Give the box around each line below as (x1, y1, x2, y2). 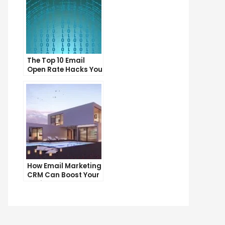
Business (27, 179, 59, 189)
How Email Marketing (27, 161, 101, 171)
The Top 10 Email (27, 55, 85, 65)
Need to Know (27, 73, 75, 83)
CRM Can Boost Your (27, 170, 99, 180)
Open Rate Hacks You (27, 64, 102, 74)
